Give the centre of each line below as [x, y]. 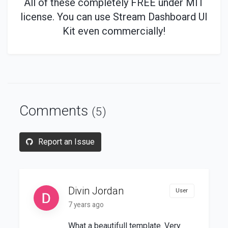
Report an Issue [65, 141]
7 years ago [86, 205]
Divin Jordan [96, 191]
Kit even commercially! [114, 31]
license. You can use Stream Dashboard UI [114, 17]
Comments [55, 111]
